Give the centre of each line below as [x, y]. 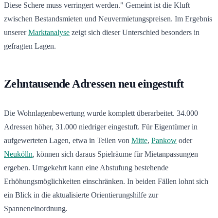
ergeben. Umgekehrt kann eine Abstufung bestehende [86, 167]
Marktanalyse [49, 32]
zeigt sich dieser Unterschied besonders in [135, 32]
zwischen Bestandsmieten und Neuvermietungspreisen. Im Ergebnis [108, 18]
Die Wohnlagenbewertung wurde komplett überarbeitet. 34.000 [101, 113]
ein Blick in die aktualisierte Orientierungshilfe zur [81, 195]
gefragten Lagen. [30, 46]
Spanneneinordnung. [36, 208]
